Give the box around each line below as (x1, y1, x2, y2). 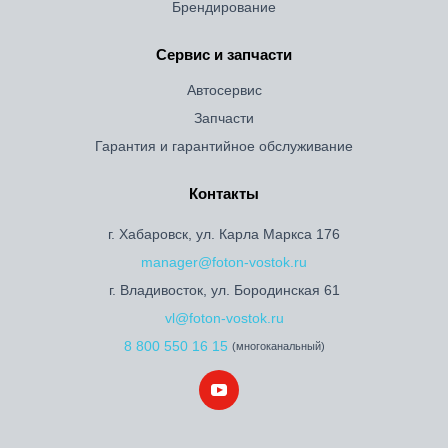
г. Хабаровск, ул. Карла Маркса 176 (108, 226, 340, 242)
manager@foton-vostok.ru (141, 254, 307, 270)
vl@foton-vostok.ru (164, 310, 284, 326)
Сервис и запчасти (156, 46, 292, 63)
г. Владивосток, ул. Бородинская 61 (108, 282, 340, 298)
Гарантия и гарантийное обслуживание (95, 138, 353, 154)
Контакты (189, 185, 259, 202)
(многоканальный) (231, 340, 325, 352)
